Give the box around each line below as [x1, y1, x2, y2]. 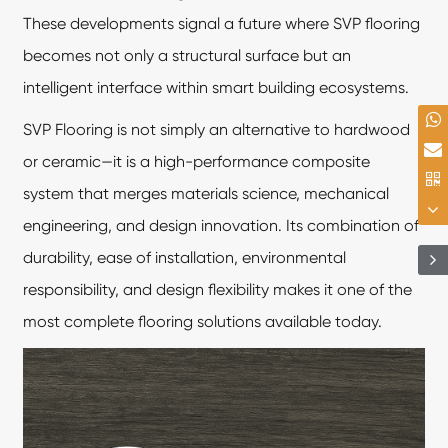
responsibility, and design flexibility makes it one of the [23, 279, 413, 299]
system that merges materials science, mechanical [23, 183, 390, 203]
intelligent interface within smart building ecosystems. [23, 77, 410, 97]
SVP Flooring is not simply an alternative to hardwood [23, 119, 411, 139]
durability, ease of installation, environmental [23, 247, 347, 267]
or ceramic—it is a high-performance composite [23, 151, 371, 171]
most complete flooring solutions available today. [23, 311, 383, 331]
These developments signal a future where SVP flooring [23, 13, 421, 33]
